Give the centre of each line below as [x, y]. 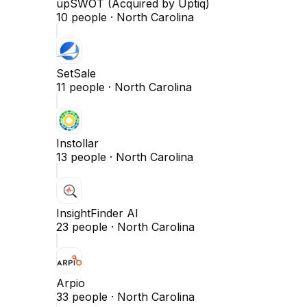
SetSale [76, 74]
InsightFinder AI [97, 213]
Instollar [77, 144]
